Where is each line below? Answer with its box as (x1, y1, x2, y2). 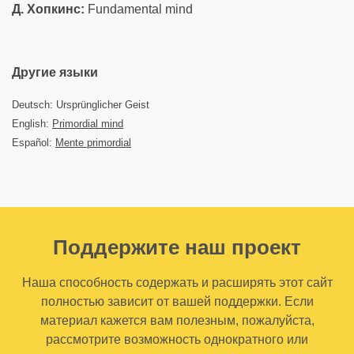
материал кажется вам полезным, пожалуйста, (40, 314, 314, 327)
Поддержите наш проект (53, 235, 301, 259)
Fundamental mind (85, 2, 193, 16)
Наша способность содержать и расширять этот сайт (21, 276, 333, 289)
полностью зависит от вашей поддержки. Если (40, 295, 314, 308)
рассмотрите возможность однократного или (46, 333, 308, 346)
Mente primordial (55, 137, 131, 149)
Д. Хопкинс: (12, 2, 85, 16)
